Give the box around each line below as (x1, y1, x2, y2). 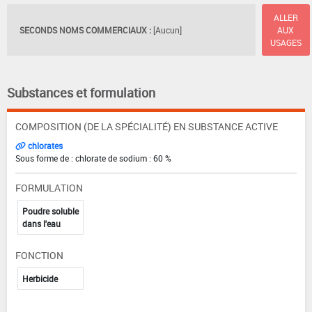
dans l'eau (22, 217, 61, 229)
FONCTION (15, 248, 63, 262)
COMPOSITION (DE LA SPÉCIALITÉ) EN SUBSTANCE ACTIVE (15, 119, 278, 133)
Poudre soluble (22, 205, 79, 217)
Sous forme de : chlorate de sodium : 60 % (15, 152, 171, 164)
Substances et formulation (7, 84, 155, 101)
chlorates (26, 139, 63, 151)
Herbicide (22, 272, 58, 284)
